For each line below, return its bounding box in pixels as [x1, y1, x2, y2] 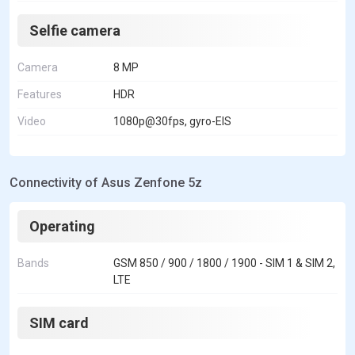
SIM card [29, 314, 89, 331]
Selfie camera [29, 21, 120, 39]
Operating [29, 217, 95, 235]
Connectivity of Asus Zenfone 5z [10, 174, 202, 190]
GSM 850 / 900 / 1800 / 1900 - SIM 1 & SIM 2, [113, 256, 335, 269]
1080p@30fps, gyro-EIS [113, 114, 231, 128]
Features [17, 87, 62, 101]
